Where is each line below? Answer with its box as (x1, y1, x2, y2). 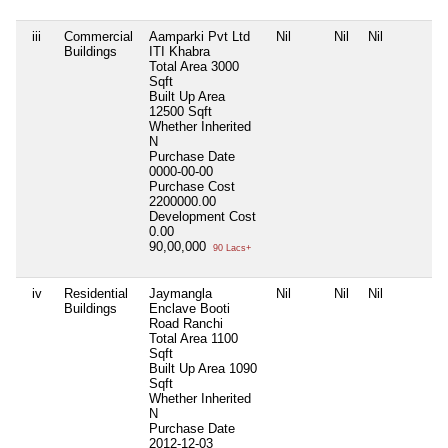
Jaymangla (149, 286, 212, 302)
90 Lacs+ (210, 243, 251, 254)
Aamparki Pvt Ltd (149, 29, 250, 45)
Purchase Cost (149, 179, 235, 195)
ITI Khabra (149, 44, 210, 60)
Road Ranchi (149, 316, 223, 332)
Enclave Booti (149, 301, 230, 317)
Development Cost (149, 209, 256, 225)
